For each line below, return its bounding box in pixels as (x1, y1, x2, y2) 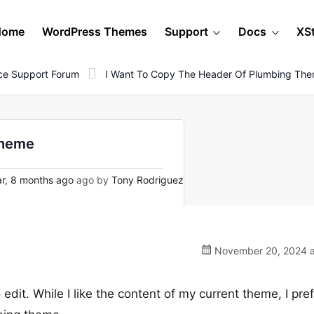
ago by (74, 174, 111, 186)
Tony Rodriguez (111, 174, 184, 186)
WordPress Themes (42, 25, 147, 39)
